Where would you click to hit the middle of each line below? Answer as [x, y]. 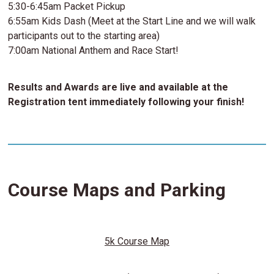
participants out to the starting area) [85, 35]
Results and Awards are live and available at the [118, 87]
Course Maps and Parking [117, 190]
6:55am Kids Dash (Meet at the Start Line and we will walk [132, 21]
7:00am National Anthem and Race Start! [94, 50]
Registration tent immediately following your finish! [126, 102]
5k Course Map [137, 242]
